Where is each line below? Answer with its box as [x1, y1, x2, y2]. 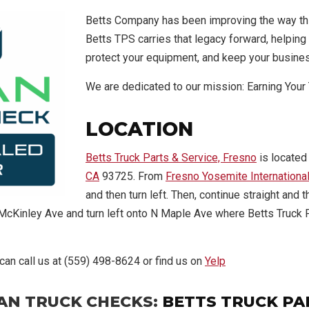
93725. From [99, 170, 166, 183]
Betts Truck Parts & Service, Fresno [86, 151, 257, 164]
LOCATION [86, 117, 193, 141]
